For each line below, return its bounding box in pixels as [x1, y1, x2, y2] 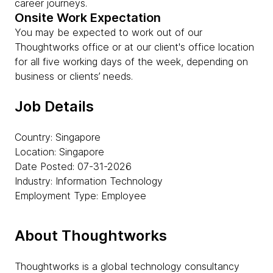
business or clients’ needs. [15, 70, 133, 82]
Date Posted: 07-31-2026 [15, 160, 132, 172]
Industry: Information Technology [15, 175, 163, 187]
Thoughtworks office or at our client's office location [15, 41, 254, 53]
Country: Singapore [15, 131, 101, 143]
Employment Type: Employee [15, 190, 146, 202]
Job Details [15, 97, 94, 115]
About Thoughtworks [15, 227, 167, 244]
